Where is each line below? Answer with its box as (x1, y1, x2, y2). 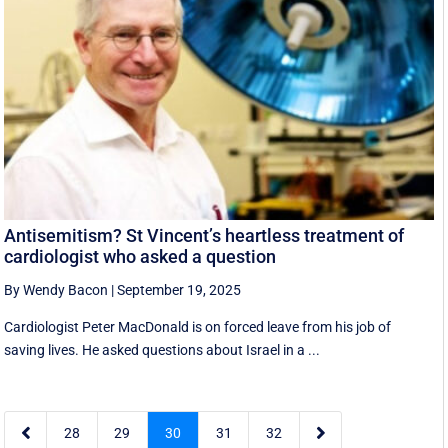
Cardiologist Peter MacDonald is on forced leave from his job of (4, 319, 392, 336)
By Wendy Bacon (4, 282, 109, 299)
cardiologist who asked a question (4, 246, 277, 268)
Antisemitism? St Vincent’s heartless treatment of (4, 225, 405, 247)
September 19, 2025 (117, 282, 242, 299)
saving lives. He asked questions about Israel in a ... (4, 342, 321, 359)
